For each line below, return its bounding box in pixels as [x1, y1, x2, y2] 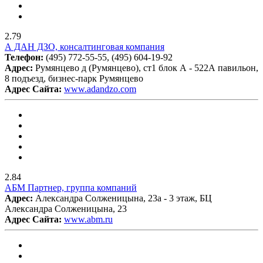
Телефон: [5, 52, 46, 62]
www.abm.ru [64, 214, 113, 224]
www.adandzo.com [64, 83, 136, 94]
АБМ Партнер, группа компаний [5, 182, 137, 193]
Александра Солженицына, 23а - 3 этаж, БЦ [35, 193, 212, 203]
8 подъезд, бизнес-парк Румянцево [5, 73, 143, 83]
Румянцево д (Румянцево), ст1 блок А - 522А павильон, [35, 62, 258, 73]
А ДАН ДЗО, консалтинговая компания [5, 41, 164, 52]
